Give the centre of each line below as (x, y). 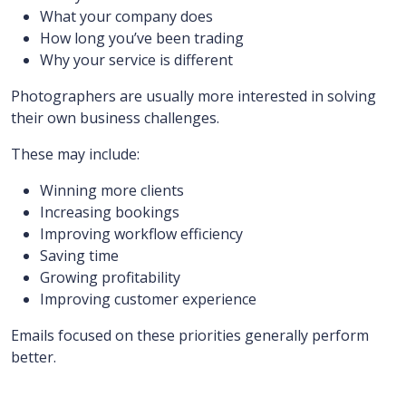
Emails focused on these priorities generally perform (190, 335)
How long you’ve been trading (142, 38)
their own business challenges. (115, 118)
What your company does (126, 16)
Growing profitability (110, 277)
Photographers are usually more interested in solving (193, 96)
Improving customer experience (148, 299)
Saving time (79, 256)
